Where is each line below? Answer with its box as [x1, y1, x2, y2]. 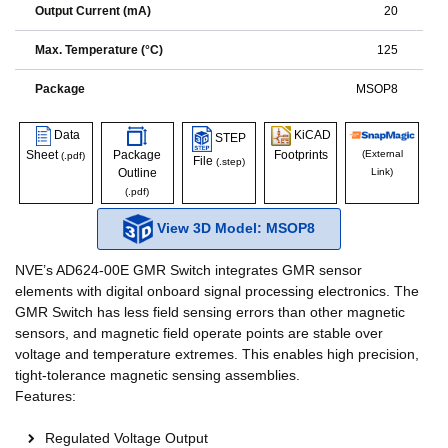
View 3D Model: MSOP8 [152, 219, 315, 236]
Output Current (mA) [35, 4, 151, 18]
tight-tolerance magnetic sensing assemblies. [15, 367, 300, 383]
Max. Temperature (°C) [35, 43, 163, 57]
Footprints [273, 148, 328, 162]
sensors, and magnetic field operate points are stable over [15, 325, 383, 341]
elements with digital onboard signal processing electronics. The [15, 283, 419, 299]
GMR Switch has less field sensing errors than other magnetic [15, 304, 405, 320]
